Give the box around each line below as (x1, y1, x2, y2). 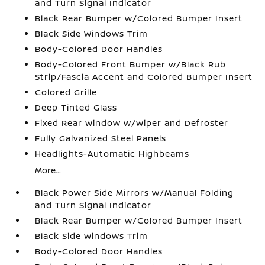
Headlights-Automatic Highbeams (35, 148, 190, 159)
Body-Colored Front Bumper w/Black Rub (35, 59, 227, 70)
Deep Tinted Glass (35, 102, 118, 113)
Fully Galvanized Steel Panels (35, 132, 167, 144)
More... (35, 164, 62, 176)
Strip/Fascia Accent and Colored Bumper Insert (35, 71, 253, 82)
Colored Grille (35, 86, 98, 98)
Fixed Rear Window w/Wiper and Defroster (35, 117, 229, 128)
